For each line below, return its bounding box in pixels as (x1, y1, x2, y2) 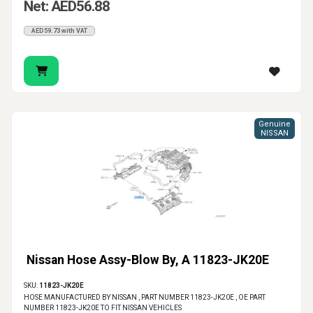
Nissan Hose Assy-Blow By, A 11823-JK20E (27, 253, 269, 268)
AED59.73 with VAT (31, 27, 87, 35)
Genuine (259, 119, 291, 129)
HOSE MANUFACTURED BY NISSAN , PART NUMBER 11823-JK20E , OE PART (24, 293, 265, 302)
